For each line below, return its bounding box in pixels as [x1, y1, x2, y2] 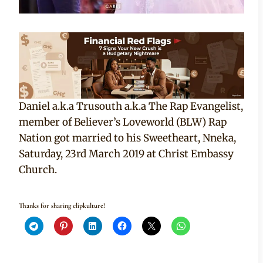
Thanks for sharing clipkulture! [19, 201, 105, 210]
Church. [19, 163, 57, 177]
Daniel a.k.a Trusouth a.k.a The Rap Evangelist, [19, 100, 243, 113]
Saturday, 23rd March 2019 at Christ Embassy [19, 147, 234, 161]
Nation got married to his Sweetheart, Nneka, [19, 131, 236, 145]
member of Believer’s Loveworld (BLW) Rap [19, 116, 227, 129]
